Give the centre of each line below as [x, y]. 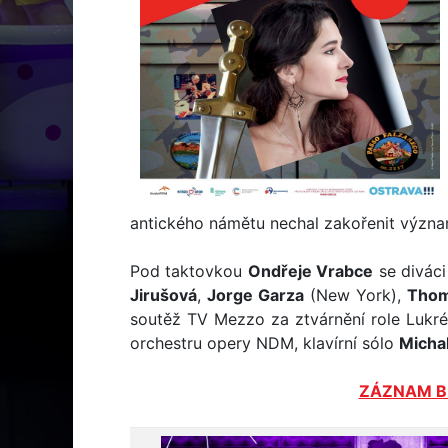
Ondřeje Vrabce [310, 271]
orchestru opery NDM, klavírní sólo [264, 343]
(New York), [355, 295]
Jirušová [163, 295]
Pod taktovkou [189, 271]
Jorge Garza [255, 295]
